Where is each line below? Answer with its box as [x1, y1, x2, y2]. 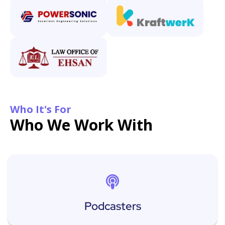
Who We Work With [10, 114, 153, 135]
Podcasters [84, 198, 141, 213]
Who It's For [10, 102, 71, 116]
